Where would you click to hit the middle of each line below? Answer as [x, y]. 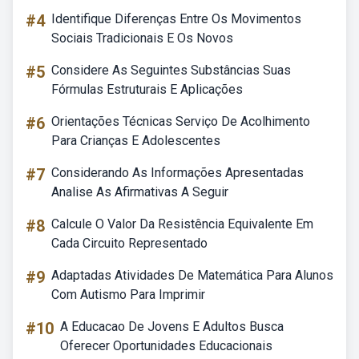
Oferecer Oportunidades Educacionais [166, 346]
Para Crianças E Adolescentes [136, 141]
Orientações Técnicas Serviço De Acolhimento [181, 121]
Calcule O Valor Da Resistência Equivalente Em [182, 224]
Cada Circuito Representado [129, 243]
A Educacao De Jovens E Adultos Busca [172, 327]
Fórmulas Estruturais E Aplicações [147, 89]
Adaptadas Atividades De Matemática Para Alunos [192, 275]
